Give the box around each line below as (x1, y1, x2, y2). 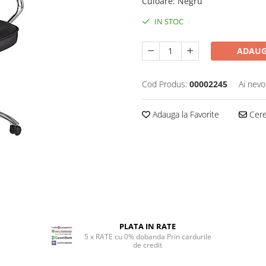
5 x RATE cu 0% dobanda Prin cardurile (84, 232, 211, 242)
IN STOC (153, 16, 183, 27)
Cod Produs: (142, 78, 187, 90)
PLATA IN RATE (119, 221, 176, 232)
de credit (133, 240, 163, 250)
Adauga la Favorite (150, 109, 219, 120)
